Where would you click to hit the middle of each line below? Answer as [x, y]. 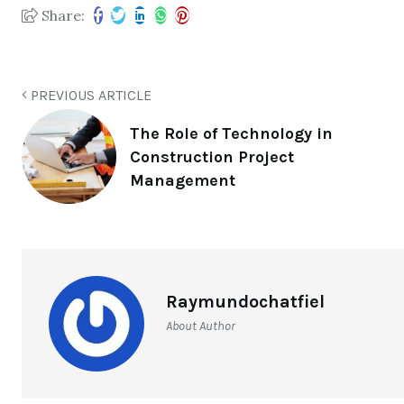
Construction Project [212, 156]
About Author [201, 326]
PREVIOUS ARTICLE [89, 96]
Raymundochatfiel [245, 302]
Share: [61, 16]
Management [183, 180]
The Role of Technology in [231, 133]
